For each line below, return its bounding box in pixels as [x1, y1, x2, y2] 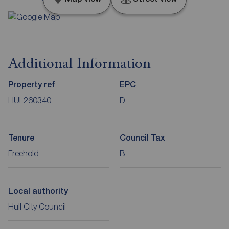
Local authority [8, 186, 68, 196]
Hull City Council [8, 201, 66, 211]
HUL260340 [8, 95, 51, 105]
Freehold [8, 148, 39, 158]
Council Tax [120, 132, 165, 143]
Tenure [8, 132, 34, 143]
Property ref [8, 79, 55, 89]
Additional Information [8, 56, 151, 72]
